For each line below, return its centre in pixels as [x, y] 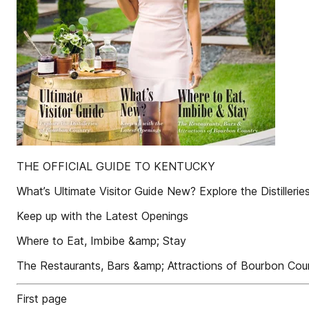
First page [42, 299]
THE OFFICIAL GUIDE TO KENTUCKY [116, 166]
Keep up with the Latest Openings [102, 216]
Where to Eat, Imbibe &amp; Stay [101, 241]
